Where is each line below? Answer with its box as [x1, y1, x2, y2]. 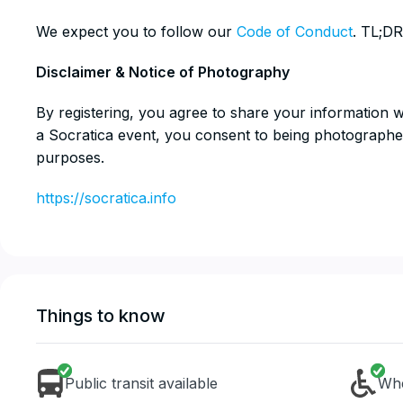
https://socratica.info [36, 189, 176, 207]
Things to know [36, 305, 166, 327]
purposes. [36, 148, 104, 166]
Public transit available [65, 374, 218, 392]
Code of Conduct [237, 22, 353, 40]
